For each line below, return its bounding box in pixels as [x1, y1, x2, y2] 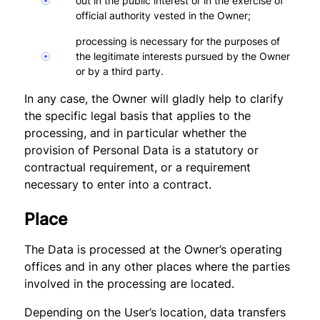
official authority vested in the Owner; [76, 9, 251, 21]
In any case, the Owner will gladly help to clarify [24, 91, 284, 106]
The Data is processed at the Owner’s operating [24, 242, 283, 256]
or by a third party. [76, 65, 164, 77]
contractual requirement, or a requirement [24, 160, 251, 174]
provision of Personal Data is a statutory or [24, 143, 259, 157]
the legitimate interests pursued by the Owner [76, 50, 291, 62]
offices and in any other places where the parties [24, 259, 291, 274]
